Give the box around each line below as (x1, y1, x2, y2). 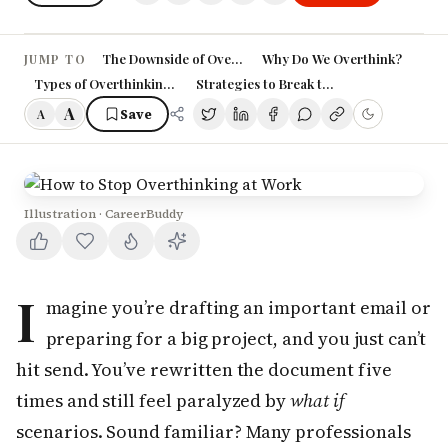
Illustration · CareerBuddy (24, 206, 183, 222)
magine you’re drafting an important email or (45, 295, 432, 320)
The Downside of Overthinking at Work (102, 50, 341, 67)
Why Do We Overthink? (262, 50, 403, 67)
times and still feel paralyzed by (16, 388, 291, 413)
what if (290, 388, 344, 413)
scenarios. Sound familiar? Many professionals (16, 419, 411, 444)
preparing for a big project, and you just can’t (45, 326, 427, 351)
